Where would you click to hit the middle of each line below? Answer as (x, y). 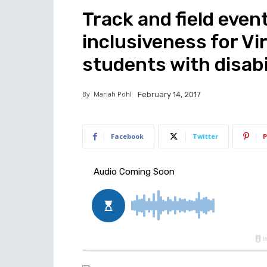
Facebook (127, 136)
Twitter (205, 136)
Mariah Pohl (111, 94)
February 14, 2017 (169, 95)
